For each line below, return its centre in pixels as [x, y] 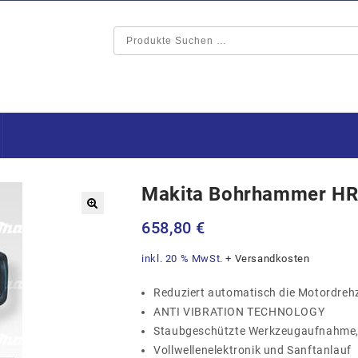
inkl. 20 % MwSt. [182, 259]
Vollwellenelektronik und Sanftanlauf [253, 350]
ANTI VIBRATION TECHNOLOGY [239, 312]
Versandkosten [272, 259]
